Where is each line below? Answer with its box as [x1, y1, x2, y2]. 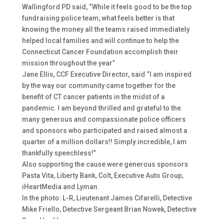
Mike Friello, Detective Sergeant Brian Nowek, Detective [22, 205, 197, 214]
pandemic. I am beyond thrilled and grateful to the [22, 104, 181, 112]
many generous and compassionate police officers [22, 115, 186, 124]
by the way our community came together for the [22, 82, 175, 90]
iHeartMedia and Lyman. [22, 183, 99, 191]
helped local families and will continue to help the [22, 37, 179, 45]
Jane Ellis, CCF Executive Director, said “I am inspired [22, 70, 192, 79]
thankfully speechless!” [22, 149, 96, 157]
